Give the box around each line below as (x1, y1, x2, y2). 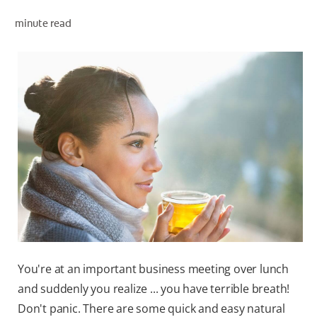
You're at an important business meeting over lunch (18, 260, 289, 277)
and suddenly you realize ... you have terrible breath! (18, 280, 290, 296)
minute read (14, 16, 71, 30)
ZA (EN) (256, 64, 294, 75)
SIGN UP (255, 95, 294, 106)
